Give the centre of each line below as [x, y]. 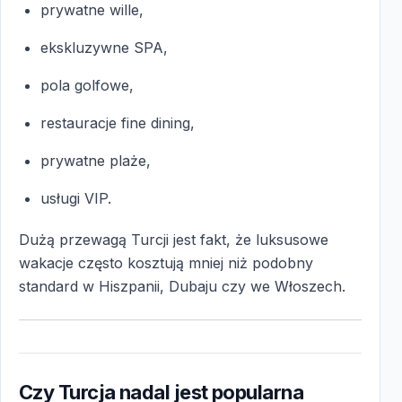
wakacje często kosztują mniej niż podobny [166, 262]
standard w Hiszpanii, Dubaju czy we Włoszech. [182, 286]
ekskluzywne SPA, [104, 47]
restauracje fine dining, [118, 122]
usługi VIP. [76, 198]
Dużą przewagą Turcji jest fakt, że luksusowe [174, 239]
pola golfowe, [87, 85]
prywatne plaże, [96, 160]
